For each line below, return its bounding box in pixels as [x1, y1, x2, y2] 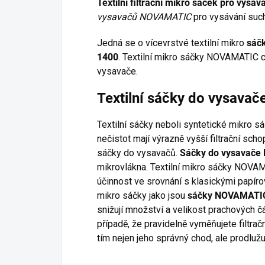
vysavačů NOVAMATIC [97, 11, 191, 23]
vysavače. [97, 66, 138, 77]
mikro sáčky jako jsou [97, 190, 188, 202]
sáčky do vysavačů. [97, 147, 180, 159]
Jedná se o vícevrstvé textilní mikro [97, 37, 247, 49]
